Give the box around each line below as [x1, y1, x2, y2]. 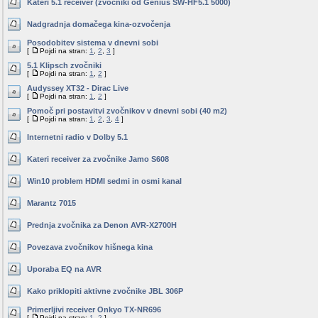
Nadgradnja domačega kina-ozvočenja [27, 20, 170, 28]
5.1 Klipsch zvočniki [27, 61, 102, 70]
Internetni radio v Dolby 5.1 [27, 133, 128, 141]
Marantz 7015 [27, 199, 76, 207]
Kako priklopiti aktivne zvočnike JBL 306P [27, 287, 183, 295]
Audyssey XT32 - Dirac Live [27, 84, 128, 92]
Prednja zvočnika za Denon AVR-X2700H [27, 221, 177, 229]
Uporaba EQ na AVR [27, 265, 102, 273]
